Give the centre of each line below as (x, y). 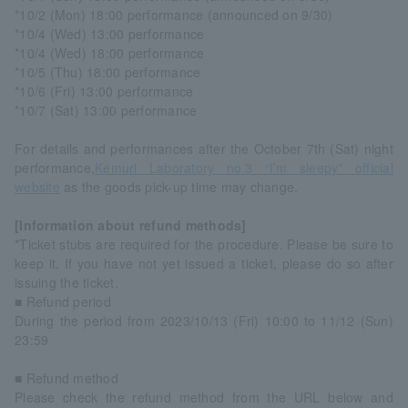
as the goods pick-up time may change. (179, 187)
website (37, 187)
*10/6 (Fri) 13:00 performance (104, 92)
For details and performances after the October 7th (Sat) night (204, 149)
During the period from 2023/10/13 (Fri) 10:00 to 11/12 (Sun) (204, 321)
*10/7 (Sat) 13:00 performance (106, 111)
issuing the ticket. (66, 283)
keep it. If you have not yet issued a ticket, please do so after (204, 264)
